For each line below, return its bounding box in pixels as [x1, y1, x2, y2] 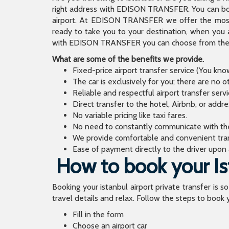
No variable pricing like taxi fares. [73, 110, 187, 120]
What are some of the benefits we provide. [52, 54, 204, 64]
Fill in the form [73, 210, 124, 219]
